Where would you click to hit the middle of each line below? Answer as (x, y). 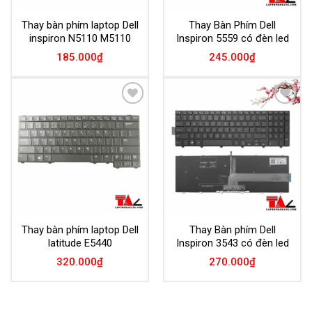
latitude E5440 (80, 243)
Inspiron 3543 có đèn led (232, 243)
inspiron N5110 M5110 (80, 38)
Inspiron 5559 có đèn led (232, 38)
